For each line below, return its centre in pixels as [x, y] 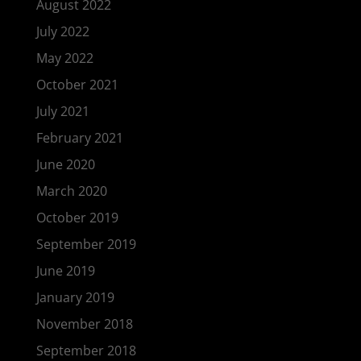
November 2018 [84, 324]
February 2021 [79, 138]
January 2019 [75, 297]
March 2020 [71, 191]
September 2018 [86, 351]
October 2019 [77, 218]
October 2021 [77, 85]
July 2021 [62, 111]
